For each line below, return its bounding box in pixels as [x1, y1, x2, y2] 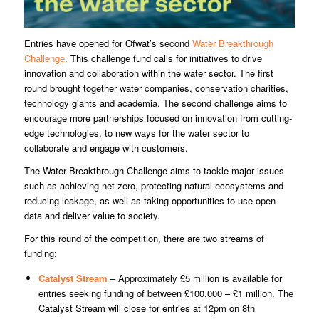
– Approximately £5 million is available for [107, 271, 282, 285]
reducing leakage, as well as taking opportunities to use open [23, 193, 276, 207]
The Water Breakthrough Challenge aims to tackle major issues [23, 163, 284, 177]
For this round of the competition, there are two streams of [23, 231, 264, 245]
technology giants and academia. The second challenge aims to [23, 95, 287, 110]
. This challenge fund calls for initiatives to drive [64, 51, 262, 65]
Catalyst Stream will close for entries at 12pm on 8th [38, 300, 255, 315]
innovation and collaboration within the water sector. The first [23, 66, 273, 80]
